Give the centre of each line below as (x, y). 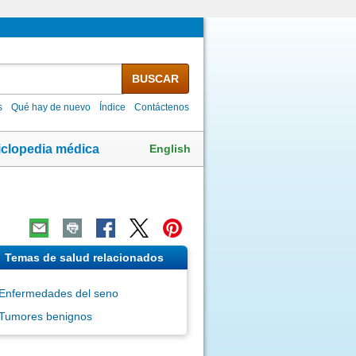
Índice (113, 107)
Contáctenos (162, 107)
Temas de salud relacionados (84, 257)
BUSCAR (155, 78)
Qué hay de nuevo (51, 107)
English (170, 148)
